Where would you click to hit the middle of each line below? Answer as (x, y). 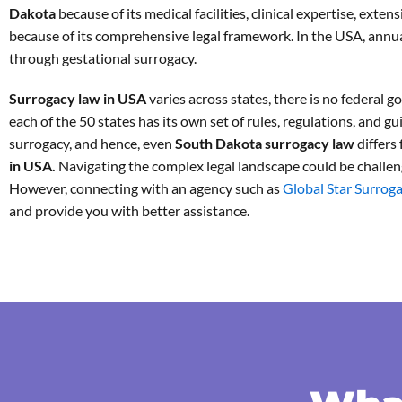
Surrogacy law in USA (79, 98)
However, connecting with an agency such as (146, 188)
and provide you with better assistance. (129, 210)
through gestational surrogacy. (103, 58)
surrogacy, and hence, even (92, 143)
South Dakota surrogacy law (266, 143)
